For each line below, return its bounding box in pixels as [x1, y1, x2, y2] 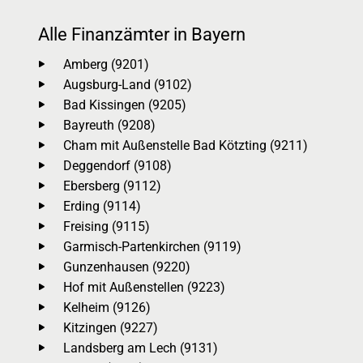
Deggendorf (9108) [63, 158, 172, 173]
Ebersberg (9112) [63, 178, 161, 194]
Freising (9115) [63, 219, 150, 234]
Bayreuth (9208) [63, 117, 156, 133]
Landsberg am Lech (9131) [63, 340, 218, 356]
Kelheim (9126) [63, 300, 151, 315]
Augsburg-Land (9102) [63, 77, 192, 92]
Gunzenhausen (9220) [63, 259, 190, 275]
